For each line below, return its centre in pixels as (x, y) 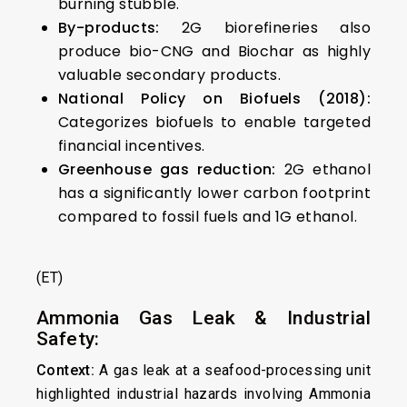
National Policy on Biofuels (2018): (214, 99)
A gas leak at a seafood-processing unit (233, 370)
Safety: (68, 339)
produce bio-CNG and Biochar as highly (214, 51)
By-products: (109, 28)
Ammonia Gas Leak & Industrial (203, 318)
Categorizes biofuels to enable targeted (214, 122)
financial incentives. (132, 146)
